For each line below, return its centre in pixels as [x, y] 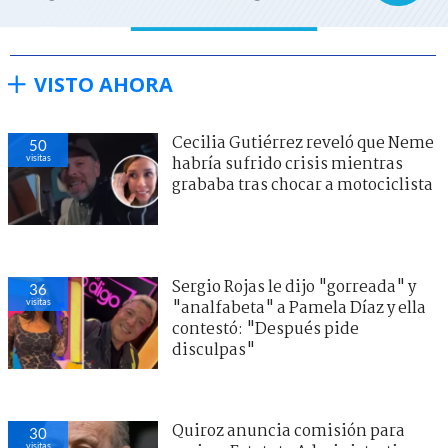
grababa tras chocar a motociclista [302, 185]
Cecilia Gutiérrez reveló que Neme [303, 143]
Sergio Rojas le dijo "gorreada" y [294, 287]
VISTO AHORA [103, 84]
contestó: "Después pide [265, 329]
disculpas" [213, 350]
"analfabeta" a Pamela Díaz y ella [299, 308]
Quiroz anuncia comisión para [288, 431]
